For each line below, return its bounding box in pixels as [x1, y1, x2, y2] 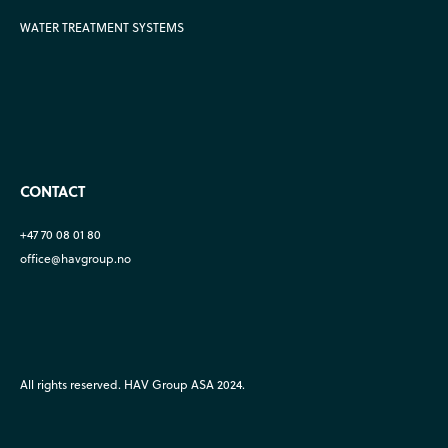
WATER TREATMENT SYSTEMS [20, 18, 184, 36]
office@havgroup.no [20, 249, 131, 267]
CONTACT [20, 179, 85, 202]
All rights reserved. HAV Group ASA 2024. [20, 375, 245, 393]
